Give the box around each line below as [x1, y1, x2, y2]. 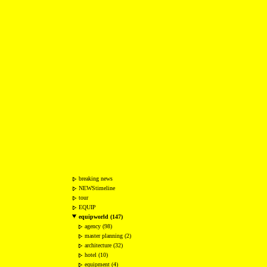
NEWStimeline [79, 185, 115, 191]
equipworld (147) [79, 213, 123, 220]
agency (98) [85, 223, 112, 229]
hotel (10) [85, 252, 108, 258]
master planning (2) [85, 232, 131, 239]
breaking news [79, 175, 113, 182]
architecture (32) [85, 242, 123, 249]
